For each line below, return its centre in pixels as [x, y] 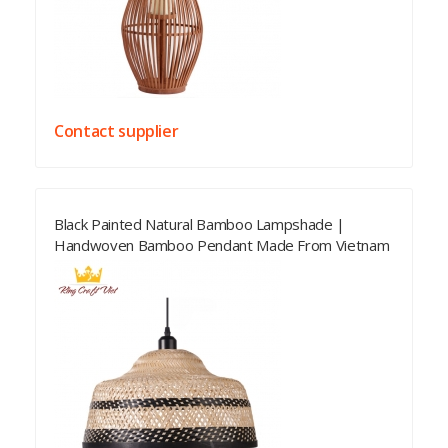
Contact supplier [116, 131]
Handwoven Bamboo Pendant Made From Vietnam [222, 245]
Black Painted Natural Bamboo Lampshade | [199, 224]
